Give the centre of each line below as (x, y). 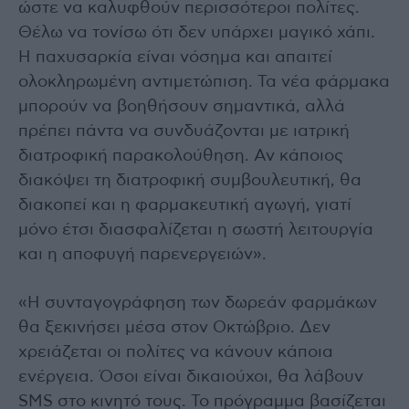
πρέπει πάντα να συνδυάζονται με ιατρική (184, 131)
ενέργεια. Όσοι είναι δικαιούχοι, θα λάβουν (191, 377)
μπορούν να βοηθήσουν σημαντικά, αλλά (182, 106)
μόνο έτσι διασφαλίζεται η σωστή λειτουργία (196, 230)
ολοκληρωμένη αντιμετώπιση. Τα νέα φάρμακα (204, 82)
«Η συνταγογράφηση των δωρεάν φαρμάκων (198, 303)
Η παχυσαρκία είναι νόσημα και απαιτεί (175, 57)
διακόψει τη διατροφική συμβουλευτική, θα (190, 180)
